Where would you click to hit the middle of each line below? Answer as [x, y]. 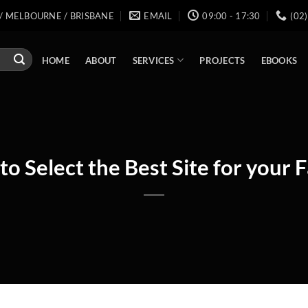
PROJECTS [222, 60]
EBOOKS [279, 60]
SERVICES [153, 60]
